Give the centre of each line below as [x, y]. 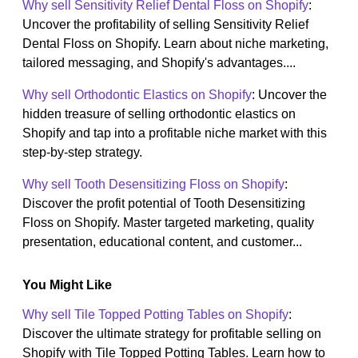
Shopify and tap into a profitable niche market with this [175, 133]
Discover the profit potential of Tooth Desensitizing [164, 204]
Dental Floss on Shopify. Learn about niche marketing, [175, 44]
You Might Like [67, 285]
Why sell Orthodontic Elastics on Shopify [137, 95]
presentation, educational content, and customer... [162, 242]
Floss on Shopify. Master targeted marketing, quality [168, 223]
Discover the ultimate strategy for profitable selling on [172, 334]
